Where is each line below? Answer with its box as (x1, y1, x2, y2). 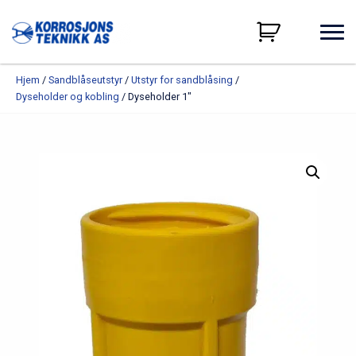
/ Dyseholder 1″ (119, 91, 192, 103)
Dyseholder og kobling (16, 91, 119, 103)
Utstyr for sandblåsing (131, 74, 233, 86)
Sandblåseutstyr (48, 74, 122, 86)
